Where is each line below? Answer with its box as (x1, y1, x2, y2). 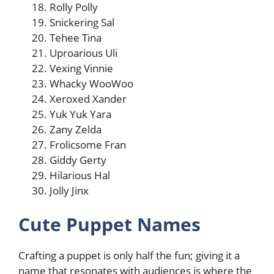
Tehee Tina (50, 30, 102, 45)
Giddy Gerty (50, 152, 106, 167)
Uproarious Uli (50, 45, 117, 60)
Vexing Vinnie (50, 61, 113, 75)
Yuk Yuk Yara (50, 106, 111, 121)
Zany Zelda (50, 122, 102, 136)
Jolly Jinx (50, 183, 89, 198)
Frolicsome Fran (50, 137, 126, 152)
